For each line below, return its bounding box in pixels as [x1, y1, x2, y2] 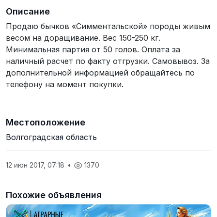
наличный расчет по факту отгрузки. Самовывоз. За [6, 56, 210, 66]
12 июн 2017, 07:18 [6, 161, 66, 169]
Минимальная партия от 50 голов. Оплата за [6, 45, 180, 54]
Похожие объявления [6, 190, 102, 200]
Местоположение [6, 117, 85, 127]
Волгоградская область [6, 132, 97, 142]
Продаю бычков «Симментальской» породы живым [6, 21, 210, 31]
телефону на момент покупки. [6, 79, 124, 89]
